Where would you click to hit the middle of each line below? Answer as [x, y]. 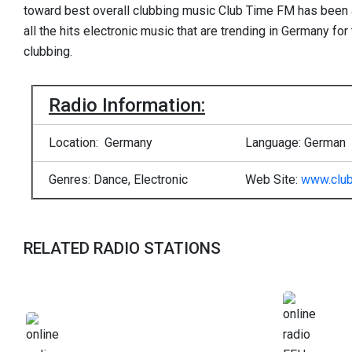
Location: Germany [101, 142]
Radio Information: [127, 105]
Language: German [295, 142]
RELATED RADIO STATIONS [122, 248]
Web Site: [273, 179]
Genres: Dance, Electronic [118, 179]
